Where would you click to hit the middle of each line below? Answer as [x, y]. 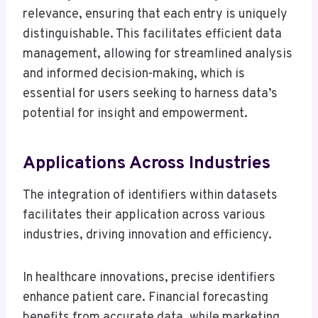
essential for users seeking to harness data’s [150, 94]
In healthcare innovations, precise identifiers [149, 278]
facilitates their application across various [144, 216]
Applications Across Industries [147, 164]
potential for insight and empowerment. [135, 114]
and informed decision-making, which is [134, 75]
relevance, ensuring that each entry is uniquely [155, 15]
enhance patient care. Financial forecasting [146, 298]
